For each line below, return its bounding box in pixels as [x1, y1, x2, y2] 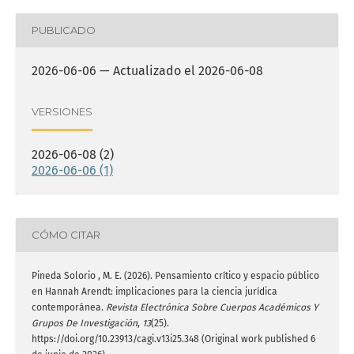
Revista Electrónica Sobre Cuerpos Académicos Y [106, 301, 318, 313]
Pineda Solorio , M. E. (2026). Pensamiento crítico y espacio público [32, 269, 319, 281]
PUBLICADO [32, 24, 96, 37]
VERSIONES [32, 105, 92, 119]
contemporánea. [32, 301, 106, 313]
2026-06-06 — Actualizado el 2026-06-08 [32, 62, 263, 78]
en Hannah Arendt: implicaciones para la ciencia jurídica [32, 285, 277, 297]
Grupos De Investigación [32, 317, 137, 329]
